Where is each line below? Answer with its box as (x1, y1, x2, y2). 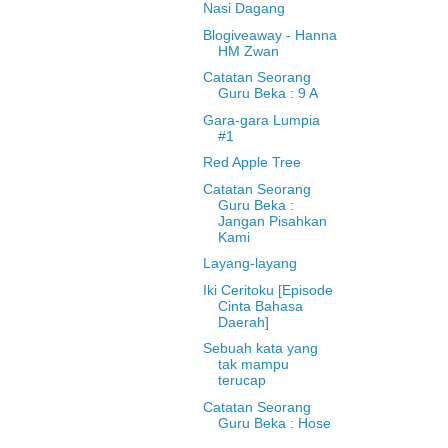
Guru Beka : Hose (217, 414, 331, 431)
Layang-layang (202, 255, 297, 272)
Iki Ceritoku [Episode (202, 281, 333, 298)
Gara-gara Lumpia (202, 111, 320, 128)
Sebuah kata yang (202, 340, 318, 357)
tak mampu (217, 356, 289, 373)
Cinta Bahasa (217, 297, 303, 314)
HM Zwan (217, 42, 279, 59)
